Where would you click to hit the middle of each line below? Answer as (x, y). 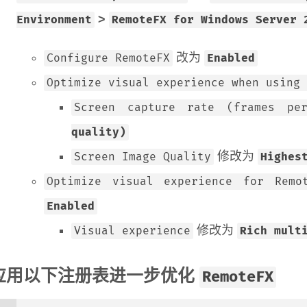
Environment (54, 20)
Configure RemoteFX (108, 58)
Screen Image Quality (143, 157)
